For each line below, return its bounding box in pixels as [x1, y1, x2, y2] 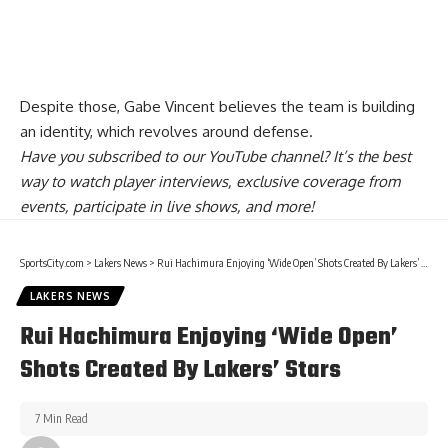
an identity [20, 122, 90, 142]
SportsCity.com [20, 256, 84, 270]
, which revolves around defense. [90, 122, 313, 142]
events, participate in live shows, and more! [20, 197, 314, 217]
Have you [20, 147, 87, 167]
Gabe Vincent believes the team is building [124, 97, 415, 117]
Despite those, [20, 97, 124, 117]
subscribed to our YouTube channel [87, 147, 323, 167]
